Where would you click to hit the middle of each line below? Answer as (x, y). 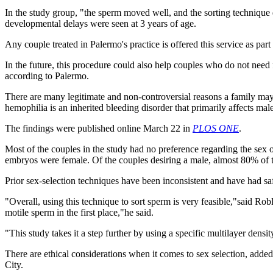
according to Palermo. (47, 76)
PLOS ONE (216, 128)
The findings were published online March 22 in (99, 128)
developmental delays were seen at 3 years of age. (101, 23)
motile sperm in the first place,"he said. (79, 212)
